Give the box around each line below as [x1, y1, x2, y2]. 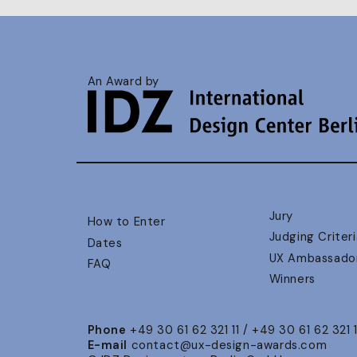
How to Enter [87, 214, 166, 230]
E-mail [87, 337, 128, 353]
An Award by [87, 73, 159, 90]
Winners [269, 270, 316, 287]
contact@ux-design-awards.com [131, 337, 328, 353]
